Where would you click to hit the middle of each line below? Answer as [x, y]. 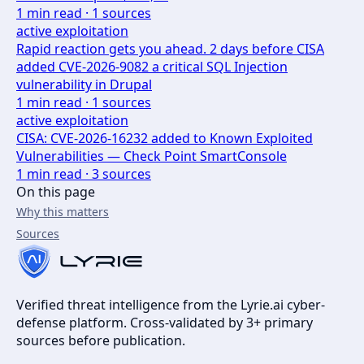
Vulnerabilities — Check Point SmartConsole [152, 156]
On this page [56, 192]
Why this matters [63, 212]
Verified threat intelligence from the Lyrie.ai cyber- [171, 305]
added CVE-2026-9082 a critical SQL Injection [152, 67]
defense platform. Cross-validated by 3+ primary [165, 323]
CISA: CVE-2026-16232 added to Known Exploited [165, 139]
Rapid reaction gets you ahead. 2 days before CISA [170, 49]
